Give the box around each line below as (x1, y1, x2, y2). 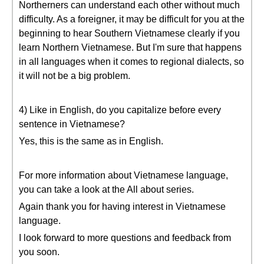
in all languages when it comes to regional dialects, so (19, 57, 244, 67)
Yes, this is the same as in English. (19, 136, 163, 146)
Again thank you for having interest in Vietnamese (19, 202, 226, 212)
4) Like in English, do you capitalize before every (19, 105, 221, 115)
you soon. (19, 247, 60, 257)
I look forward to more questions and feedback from (19, 233, 231, 243)
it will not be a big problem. (19, 71, 130, 81)
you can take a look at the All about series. (19, 184, 194, 194)
